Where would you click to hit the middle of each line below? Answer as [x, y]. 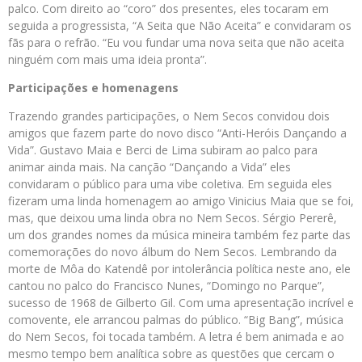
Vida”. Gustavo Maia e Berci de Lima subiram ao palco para [163, 150]
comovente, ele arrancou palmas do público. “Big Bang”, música [176, 320]
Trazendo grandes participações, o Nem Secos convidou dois [169, 116]
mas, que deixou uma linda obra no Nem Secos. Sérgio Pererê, [173, 218]
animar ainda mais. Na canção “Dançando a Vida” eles [149, 167]
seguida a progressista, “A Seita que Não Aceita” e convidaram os [180, 25]
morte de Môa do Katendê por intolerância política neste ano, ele [179, 269]
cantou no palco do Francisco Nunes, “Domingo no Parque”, [166, 286]
